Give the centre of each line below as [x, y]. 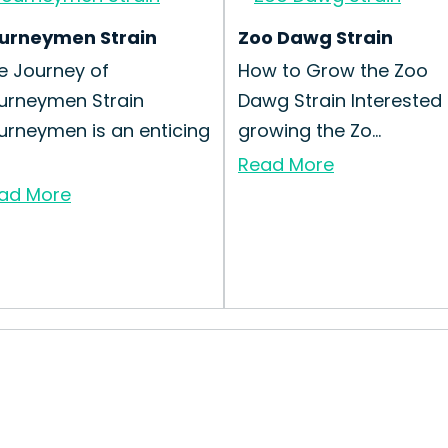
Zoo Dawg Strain [315, 37]
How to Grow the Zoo [333, 70]
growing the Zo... [309, 130]
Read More [286, 164]
